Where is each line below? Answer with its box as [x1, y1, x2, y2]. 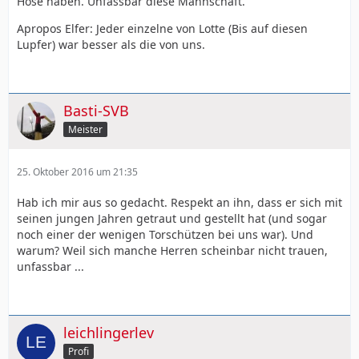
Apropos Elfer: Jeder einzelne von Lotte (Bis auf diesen [17, 21, 308, 36]
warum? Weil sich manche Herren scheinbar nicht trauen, [17, 243, 328, 258]
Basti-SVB [63, 101, 129, 120]
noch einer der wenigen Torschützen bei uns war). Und [17, 227, 313, 242]
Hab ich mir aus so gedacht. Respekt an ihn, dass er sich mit [17, 195, 342, 210]
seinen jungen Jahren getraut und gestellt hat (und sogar [17, 211, 327, 226]
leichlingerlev [63, 323, 154, 342]
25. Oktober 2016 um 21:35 [17, 165, 138, 179]
